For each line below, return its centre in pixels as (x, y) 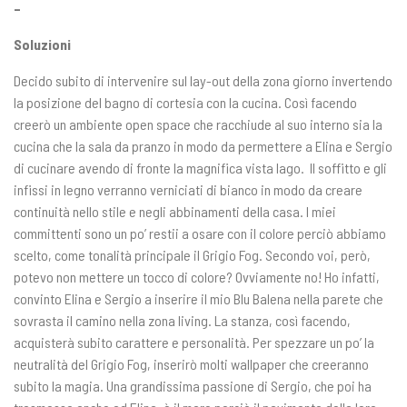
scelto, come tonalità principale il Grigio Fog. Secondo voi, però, (192, 254)
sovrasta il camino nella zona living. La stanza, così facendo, (182, 320)
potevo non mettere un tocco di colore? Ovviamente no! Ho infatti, (197, 276)
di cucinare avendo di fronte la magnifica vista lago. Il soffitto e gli (200, 167)
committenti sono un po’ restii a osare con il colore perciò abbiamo (200, 233)
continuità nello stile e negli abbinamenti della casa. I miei (175, 211)
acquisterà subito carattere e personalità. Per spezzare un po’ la (194, 342)
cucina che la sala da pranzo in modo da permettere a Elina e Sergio (203, 145)
